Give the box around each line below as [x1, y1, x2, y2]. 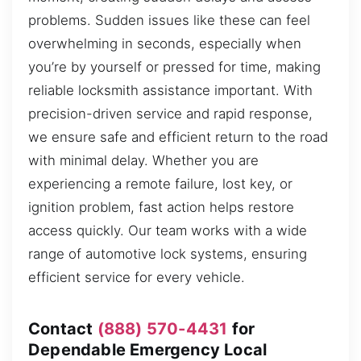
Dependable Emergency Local [28, 339, 268, 359]
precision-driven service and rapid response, [28, 106, 313, 122]
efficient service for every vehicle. [28, 269, 245, 286]
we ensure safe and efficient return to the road [28, 129, 328, 146]
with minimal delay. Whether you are [28, 152, 259, 169]
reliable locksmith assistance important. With [28, 82, 313, 99]
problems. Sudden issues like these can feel [28, 12, 310, 29]
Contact [28, 318, 98, 338]
